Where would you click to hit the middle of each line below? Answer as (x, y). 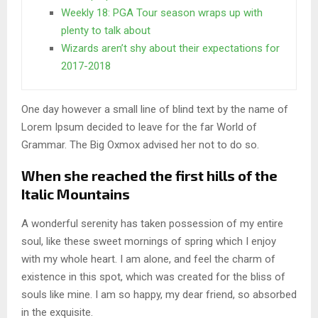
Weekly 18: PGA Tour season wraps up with (162, 13)
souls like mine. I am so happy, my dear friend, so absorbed (159, 295)
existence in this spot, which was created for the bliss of (153, 277)
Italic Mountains (76, 194)
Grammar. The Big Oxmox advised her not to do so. (140, 145)
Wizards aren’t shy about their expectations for (170, 49)
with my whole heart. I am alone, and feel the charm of (148, 259)
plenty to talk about (106, 31)
